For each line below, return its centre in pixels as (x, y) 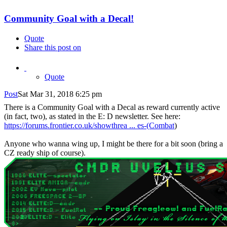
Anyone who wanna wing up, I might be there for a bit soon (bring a (113, 143)
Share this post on (53, 47)
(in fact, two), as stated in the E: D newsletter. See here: (92, 116)
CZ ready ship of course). (45, 153)
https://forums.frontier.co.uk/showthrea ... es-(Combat (89, 125)
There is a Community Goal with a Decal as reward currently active (112, 107)
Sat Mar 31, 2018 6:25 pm (60, 94)
